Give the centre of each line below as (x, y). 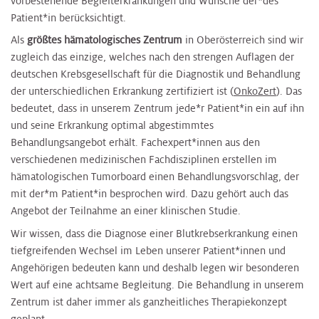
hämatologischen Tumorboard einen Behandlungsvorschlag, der (155, 177)
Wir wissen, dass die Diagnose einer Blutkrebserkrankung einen (154, 233)
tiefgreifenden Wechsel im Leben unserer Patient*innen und (148, 250)
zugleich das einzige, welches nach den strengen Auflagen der (152, 57)
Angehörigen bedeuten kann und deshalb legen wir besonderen (155, 267)
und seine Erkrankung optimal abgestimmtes (112, 126)
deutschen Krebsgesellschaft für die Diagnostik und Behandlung (156, 74)
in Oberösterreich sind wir (243, 40)
